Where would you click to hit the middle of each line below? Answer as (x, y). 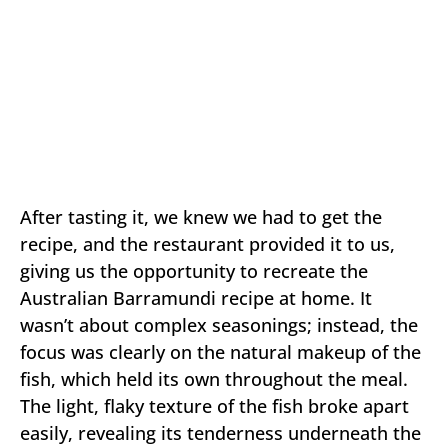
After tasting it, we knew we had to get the (201, 217)
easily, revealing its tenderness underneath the (220, 433)
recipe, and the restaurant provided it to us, (207, 244)
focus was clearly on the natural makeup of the (220, 352)
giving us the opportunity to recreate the (194, 271)
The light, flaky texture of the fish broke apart (214, 406)
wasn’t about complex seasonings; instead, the (219, 325)
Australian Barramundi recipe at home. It (196, 298)
